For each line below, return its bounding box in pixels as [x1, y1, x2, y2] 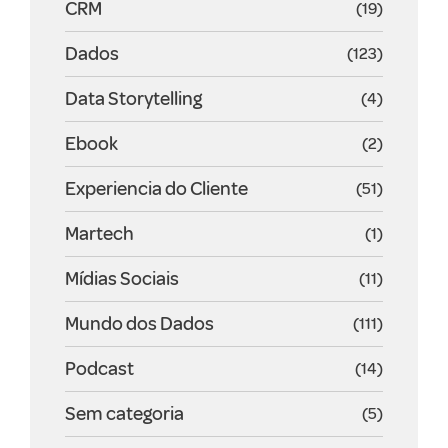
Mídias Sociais [65, 266, 179, 290]
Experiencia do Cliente [65, 176, 248, 200]
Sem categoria [65, 401, 184, 425]
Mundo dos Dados [65, 311, 214, 335]
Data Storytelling [65, 86, 202, 110]
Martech [65, 221, 134, 245]
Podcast [65, 356, 134, 380]
